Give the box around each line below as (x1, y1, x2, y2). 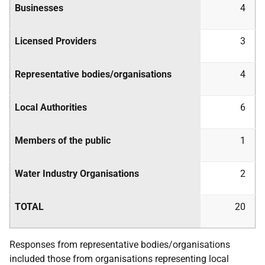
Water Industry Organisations (15, 168, 139, 179)
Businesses (15, 2, 63, 14)
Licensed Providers (15, 35, 96, 47)
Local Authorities (15, 102, 87, 113)
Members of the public (15, 135, 111, 146)
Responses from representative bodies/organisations (9, 239, 230, 250)
